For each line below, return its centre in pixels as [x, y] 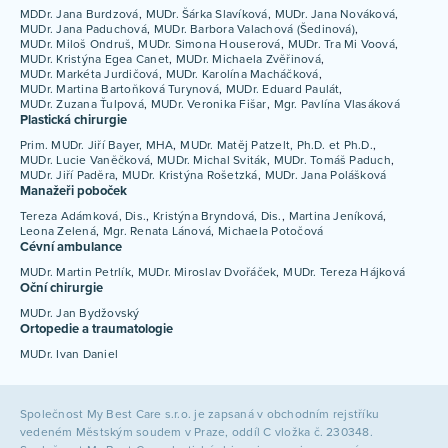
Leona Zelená [58, 230]
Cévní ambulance [71, 246]
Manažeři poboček [73, 190]
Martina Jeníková [336, 215]
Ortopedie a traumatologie [96, 328]
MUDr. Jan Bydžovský [80, 312]
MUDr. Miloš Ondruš [76, 43]
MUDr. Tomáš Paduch [332, 159]
